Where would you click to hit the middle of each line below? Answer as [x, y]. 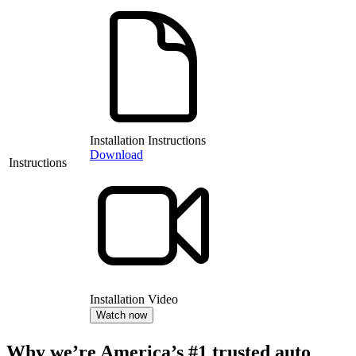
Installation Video [134, 300]
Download [116, 155]
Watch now [122, 315]
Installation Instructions [148, 141]
